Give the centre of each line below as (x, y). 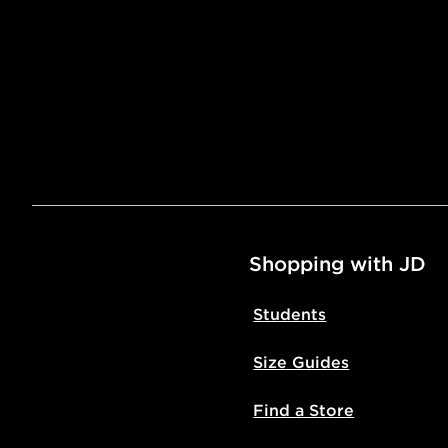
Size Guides (301, 361)
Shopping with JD (338, 263)
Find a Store (304, 409)
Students (290, 313)
